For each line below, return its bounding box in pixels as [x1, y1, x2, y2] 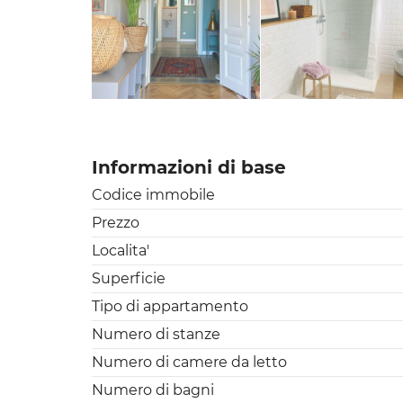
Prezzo [92, 213, 139, 231]
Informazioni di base [92, 156, 286, 178]
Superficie [92, 269, 166, 287]
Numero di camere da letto [92, 353, 287, 371]
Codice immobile [92, 185, 215, 203]
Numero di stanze [92, 325, 220, 343]
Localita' [92, 241, 149, 259]
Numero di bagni [92, 381, 214, 399]
